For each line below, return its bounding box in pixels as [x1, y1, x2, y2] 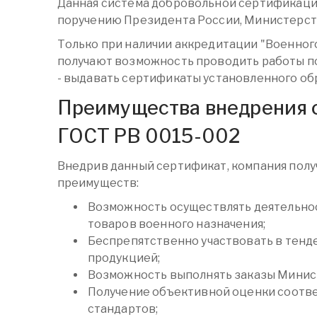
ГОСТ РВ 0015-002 [57, 125, 241, 149]
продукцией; [87, 251, 161, 265]
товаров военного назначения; [87, 217, 266, 231]
